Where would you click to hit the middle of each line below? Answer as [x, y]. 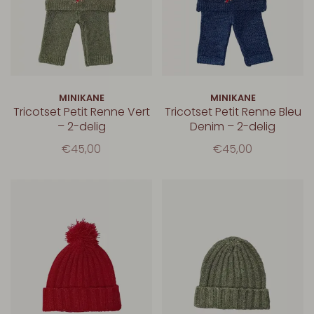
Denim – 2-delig [233, 126]
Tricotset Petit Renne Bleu [233, 111]
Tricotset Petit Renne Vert [81, 111]
